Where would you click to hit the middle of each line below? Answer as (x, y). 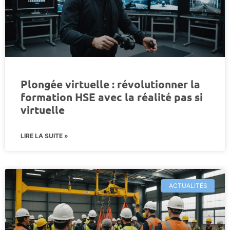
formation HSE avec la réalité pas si (112, 97)
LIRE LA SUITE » (44, 136)
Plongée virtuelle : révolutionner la (110, 84)
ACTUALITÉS (188, 185)
